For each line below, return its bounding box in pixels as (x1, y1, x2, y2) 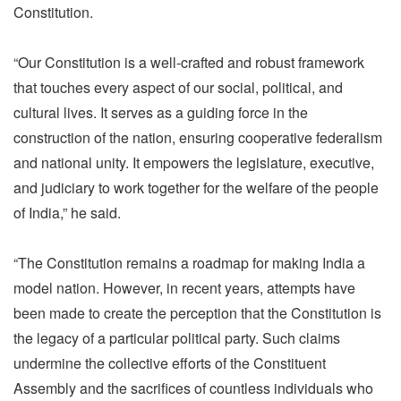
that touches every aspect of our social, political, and (13, 76, 343, 98)
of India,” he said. (13, 201, 121, 223)
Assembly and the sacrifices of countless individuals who (13, 377, 373, 398)
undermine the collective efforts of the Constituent (13, 352, 326, 373)
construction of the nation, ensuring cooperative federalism (13, 126, 382, 148)
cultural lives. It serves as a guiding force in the (13, 101, 308, 123)
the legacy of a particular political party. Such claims (13, 327, 340, 348)
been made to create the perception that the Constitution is (13, 302, 381, 323)
